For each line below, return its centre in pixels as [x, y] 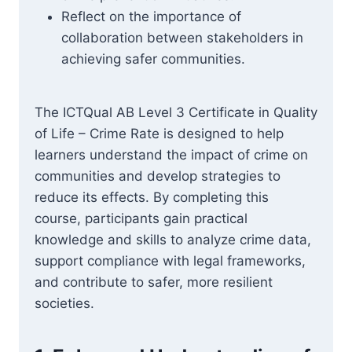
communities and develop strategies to [158, 176]
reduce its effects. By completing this [152, 197]
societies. [64, 303]
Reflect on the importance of [151, 16]
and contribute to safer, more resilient [154, 282]
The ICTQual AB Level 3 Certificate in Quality [176, 112]
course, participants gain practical [141, 218]
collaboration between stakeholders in [182, 38]
